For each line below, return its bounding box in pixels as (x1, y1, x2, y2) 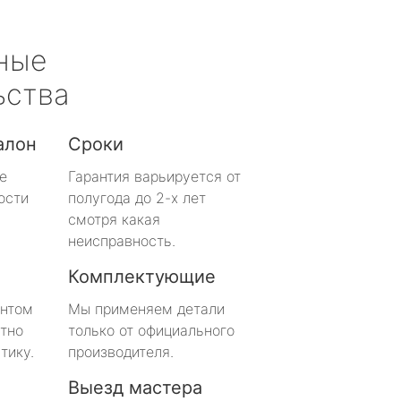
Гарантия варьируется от (68, 166, 241, 185)
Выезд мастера (68, 376, 202, 398)
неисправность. (68, 231, 175, 250)
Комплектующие (68, 265, 216, 287)
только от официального (68, 320, 235, 339)
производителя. (68, 342, 174, 361)
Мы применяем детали (68, 299, 225, 318)
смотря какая (68, 209, 160, 228)
